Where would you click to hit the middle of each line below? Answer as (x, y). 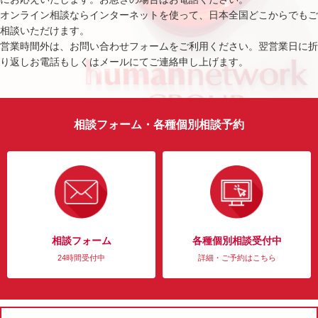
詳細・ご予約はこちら (237, 258)
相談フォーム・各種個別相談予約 (159, 125)
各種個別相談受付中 (237, 241)
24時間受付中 (81, 257)
